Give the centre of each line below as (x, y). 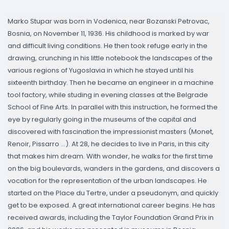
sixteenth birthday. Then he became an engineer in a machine (111, 83)
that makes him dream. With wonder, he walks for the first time (110, 156)
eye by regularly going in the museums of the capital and (102, 120)
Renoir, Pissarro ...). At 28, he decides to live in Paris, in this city (108, 144)
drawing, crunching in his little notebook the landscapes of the (110, 58)
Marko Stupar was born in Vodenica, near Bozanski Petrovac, (109, 21)
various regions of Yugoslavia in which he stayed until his (101, 71)
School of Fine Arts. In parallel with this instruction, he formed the (113, 107)
